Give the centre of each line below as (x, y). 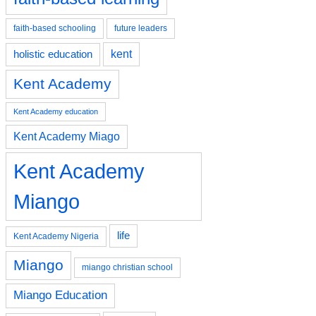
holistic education (53, 54)
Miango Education (60, 295)
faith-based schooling (55, 28)
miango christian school (127, 267)
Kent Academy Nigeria (56, 236)
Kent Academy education (56, 111)
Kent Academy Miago (67, 136)
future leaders (141, 28)
